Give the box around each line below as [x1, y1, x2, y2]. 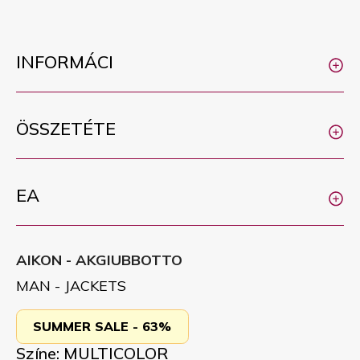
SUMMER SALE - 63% [33, 318, 172, 335]
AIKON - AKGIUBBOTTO [16, 251, 182, 269]
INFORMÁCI [16, 51, 113, 72]
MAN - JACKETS [16, 276, 126, 295]
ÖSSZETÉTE [16, 117, 116, 139]
